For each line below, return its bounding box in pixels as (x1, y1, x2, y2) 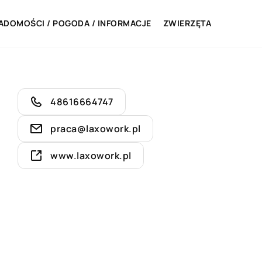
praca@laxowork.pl (50, 122, 141, 135)
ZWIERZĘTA (163, 18, 211, 29)
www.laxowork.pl (50, 149, 132, 162)
